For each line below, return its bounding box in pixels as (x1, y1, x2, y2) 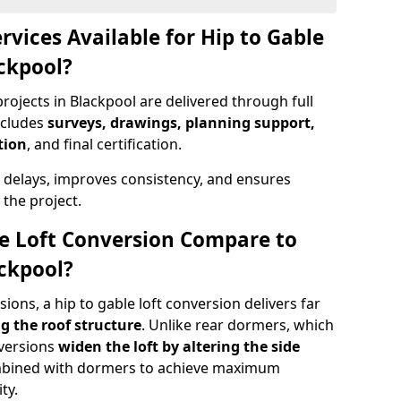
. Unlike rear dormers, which (141, 315, 334, 335)
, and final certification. (27, 134, 182, 154)
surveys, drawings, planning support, (47, 113, 315, 132)
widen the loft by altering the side (58, 337, 300, 356)
